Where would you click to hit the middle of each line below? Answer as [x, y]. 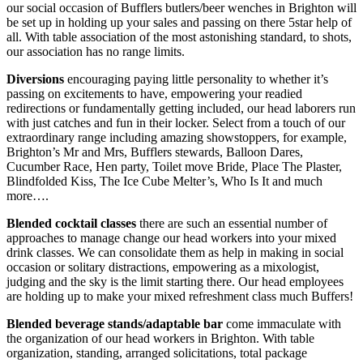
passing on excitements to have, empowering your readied [154, 93]
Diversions [35, 79]
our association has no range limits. [96, 51]
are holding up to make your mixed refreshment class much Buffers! [180, 296]
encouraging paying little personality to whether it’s [196, 79]
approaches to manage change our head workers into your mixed [171, 237]
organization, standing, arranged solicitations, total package [157, 352]
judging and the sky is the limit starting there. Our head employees [175, 281]
